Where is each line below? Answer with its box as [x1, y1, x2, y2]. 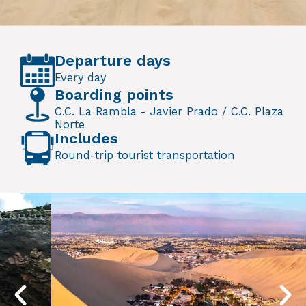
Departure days [55, 52, 171, 70]
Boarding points [55, 86, 173, 104]
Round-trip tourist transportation [55, 149, 235, 163]
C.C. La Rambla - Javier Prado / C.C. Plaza [55, 105, 283, 119]
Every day [55, 71, 106, 85]
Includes [55, 130, 118, 148]
